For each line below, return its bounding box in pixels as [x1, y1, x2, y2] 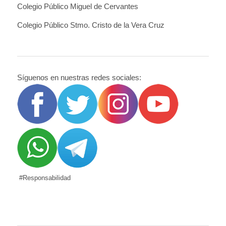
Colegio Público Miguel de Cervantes [17, 2, 138, 11]
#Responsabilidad [17, 174, 71, 182]
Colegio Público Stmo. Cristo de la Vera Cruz [17, 20, 164, 29]
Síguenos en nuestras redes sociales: [17, 73, 141, 82]
